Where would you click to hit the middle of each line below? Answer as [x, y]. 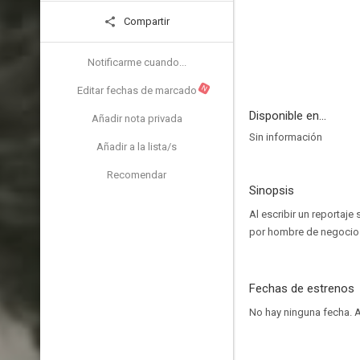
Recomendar [137, 175]
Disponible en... [288, 116]
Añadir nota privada [137, 119]
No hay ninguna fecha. [302, 312]
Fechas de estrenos [302, 288]
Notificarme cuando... [137, 62]
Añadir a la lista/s [137, 147]
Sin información [286, 137]
